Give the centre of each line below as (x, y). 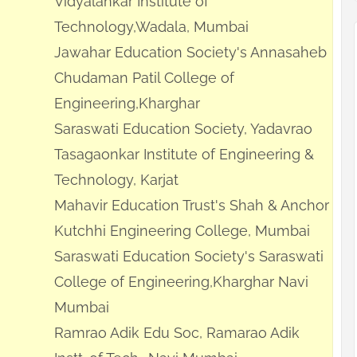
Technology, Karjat (116, 180)
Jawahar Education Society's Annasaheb (190, 53)
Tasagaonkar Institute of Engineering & (184, 155)
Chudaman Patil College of (144, 78)
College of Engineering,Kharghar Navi (181, 282)
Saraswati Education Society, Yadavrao (183, 129)
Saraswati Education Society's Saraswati (189, 257)
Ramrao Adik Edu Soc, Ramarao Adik (177, 333)
